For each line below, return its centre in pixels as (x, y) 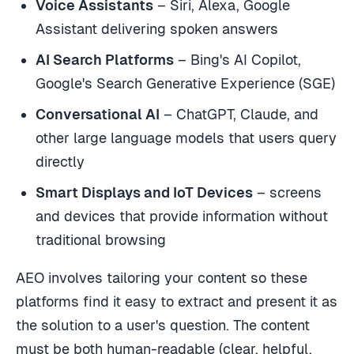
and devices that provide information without (182, 217)
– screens (288, 193)
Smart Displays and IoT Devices (145, 193)
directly (60, 162)
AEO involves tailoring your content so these (162, 278)
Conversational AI (98, 115)
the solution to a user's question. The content (163, 326)
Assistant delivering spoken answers (157, 29)
